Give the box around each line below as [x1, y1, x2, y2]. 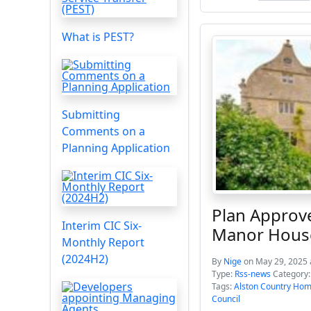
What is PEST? [62, 29, 134, 44]
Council [212, 293, 240, 305]
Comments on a [62, 124, 145, 139]
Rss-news [235, 268, 271, 280]
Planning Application [62, 140, 170, 155]
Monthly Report [62, 235, 144, 250]
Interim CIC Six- [62, 218, 142, 233]
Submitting [62, 107, 120, 122]
